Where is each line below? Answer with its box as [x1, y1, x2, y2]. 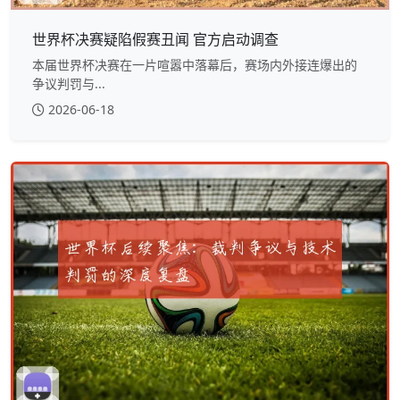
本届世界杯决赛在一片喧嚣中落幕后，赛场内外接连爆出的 [32, 56, 357, 74]
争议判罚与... [32, 75, 105, 93]
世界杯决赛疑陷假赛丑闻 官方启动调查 [32, 29, 279, 50]
